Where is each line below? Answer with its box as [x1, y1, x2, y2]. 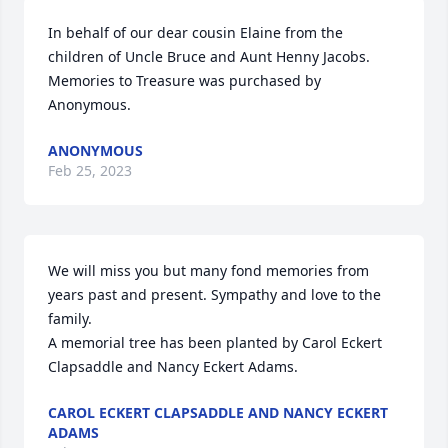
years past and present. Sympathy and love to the [48, 285, 381, 304]
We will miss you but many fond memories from [48, 261, 369, 280]
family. [48, 309, 92, 328]
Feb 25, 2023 [48, 161, 132, 180]
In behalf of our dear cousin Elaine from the [48, 23, 343, 42]
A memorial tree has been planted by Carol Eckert [48, 333, 382, 352]
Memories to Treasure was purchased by [48, 71, 321, 90]
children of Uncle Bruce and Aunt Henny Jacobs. [48, 47, 370, 66]
